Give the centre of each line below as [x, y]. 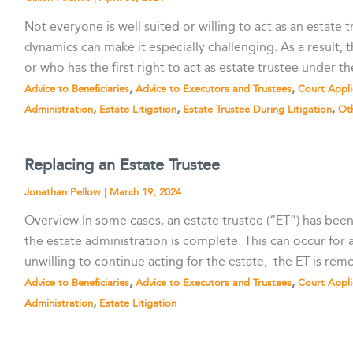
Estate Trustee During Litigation [258, 109]
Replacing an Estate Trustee [123, 165]
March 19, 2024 [146, 192]
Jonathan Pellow [65, 192]
